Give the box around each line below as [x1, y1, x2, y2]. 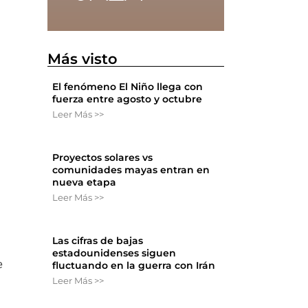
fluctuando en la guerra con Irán [52, 259, 216, 272]
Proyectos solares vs [52, 151, 153, 164]
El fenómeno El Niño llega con [52, 80, 203, 93]
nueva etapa [52, 176, 117, 189]
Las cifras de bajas [52, 234, 144, 247]
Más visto [47, 50, 118, 68]
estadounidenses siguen [52, 247, 177, 260]
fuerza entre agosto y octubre [52, 93, 203, 106]
